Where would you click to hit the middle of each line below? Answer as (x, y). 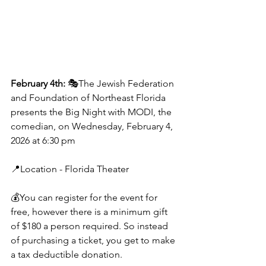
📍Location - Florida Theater (70, 169)
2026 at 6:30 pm (43, 140)
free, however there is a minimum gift (90, 211)
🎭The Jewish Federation (122, 83)
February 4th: (39, 83)
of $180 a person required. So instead (91, 226)
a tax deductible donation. (66, 254)
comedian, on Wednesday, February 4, (93, 126)
